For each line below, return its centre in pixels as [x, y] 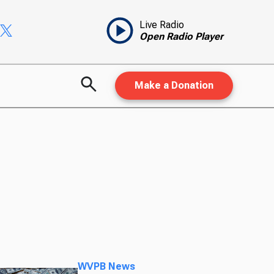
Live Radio [161, 25]
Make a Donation [174, 86]
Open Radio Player [181, 37]
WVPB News [107, 266]
